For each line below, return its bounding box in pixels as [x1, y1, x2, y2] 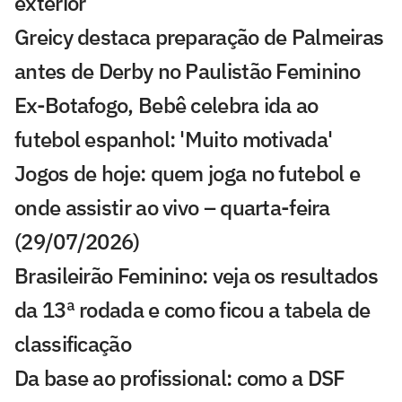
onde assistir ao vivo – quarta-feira [14, 193, 330, 223]
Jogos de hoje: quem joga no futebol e [14, 159, 361, 188]
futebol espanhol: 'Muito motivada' [14, 125, 333, 154]
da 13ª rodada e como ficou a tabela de [14, 295, 371, 325]
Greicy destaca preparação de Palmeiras [14, 22, 384, 52]
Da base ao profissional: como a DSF [14, 363, 345, 393]
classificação [14, 329, 131, 359]
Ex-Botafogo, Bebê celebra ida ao [14, 91, 319, 120]
